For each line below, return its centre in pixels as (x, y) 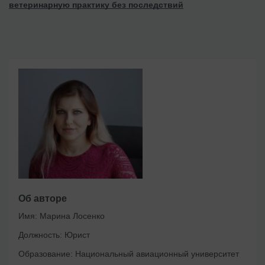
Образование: (46, 254)
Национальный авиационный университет (156, 254)
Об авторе (43, 199)
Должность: (40, 235)
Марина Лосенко (71, 216)
